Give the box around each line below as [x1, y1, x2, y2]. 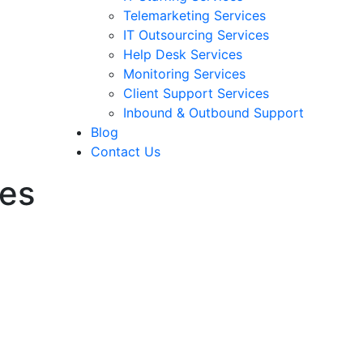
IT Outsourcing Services [123, 26, 269, 43]
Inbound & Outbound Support [123, 104, 304, 121]
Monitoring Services [123, 65, 246, 82]
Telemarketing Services [123, 6, 266, 23]
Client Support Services [123, 84, 269, 101]
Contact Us [91, 143, 160, 160]
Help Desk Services [123, 45, 242, 62]
